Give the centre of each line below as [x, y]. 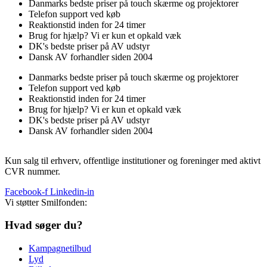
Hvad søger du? [44, 225]
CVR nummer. [32, 171]
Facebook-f [26, 191]
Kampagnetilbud [60, 248]
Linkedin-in [72, 191]
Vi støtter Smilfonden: [46, 202]
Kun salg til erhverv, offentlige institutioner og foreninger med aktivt [133, 160]
